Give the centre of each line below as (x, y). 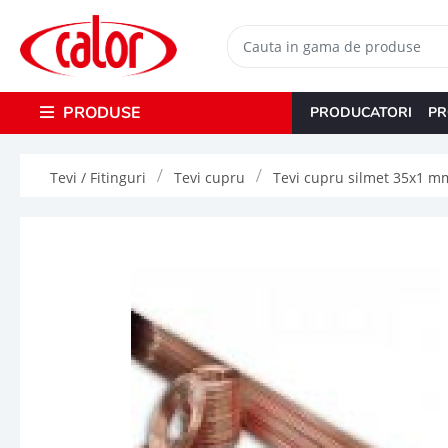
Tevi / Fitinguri (98, 177)
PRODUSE (99, 112)
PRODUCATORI (360, 112)
